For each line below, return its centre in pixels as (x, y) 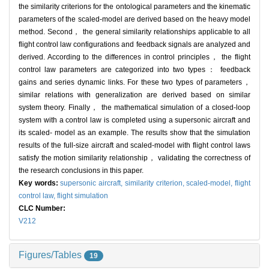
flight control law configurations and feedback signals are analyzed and (134, 45)
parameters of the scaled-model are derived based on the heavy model (134, 20)
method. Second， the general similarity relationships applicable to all (134, 32)
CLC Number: (43, 209)
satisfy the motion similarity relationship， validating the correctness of (134, 158)
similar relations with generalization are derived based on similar (134, 95)
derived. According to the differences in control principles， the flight (134, 57)
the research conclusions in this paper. (81, 171)
